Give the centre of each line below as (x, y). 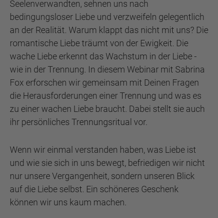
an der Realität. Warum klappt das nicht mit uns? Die (109, 30)
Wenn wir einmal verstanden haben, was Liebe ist (103, 150)
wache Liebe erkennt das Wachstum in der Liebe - (103, 56)
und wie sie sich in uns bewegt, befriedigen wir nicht (107, 163)
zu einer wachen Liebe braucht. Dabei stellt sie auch (107, 109)
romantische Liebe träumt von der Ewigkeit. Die (99, 43)
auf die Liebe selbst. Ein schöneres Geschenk (94, 189)
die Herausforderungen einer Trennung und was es (106, 96)
